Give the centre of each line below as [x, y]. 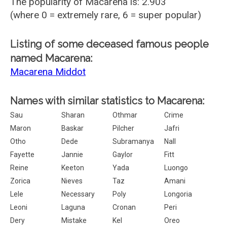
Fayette [22, 155]
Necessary [78, 194]
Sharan [73, 115]
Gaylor [123, 155]
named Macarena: [51, 58]
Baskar [73, 128]
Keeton [73, 168]
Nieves [72, 181]
